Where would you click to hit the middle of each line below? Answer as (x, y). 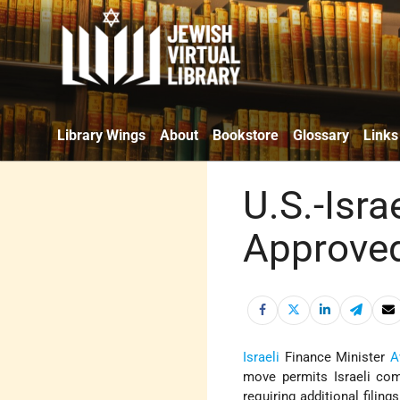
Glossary (321, 135)
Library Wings (101, 135)
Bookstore (246, 135)
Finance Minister (335, 358)
